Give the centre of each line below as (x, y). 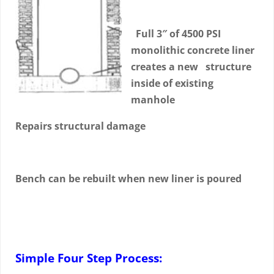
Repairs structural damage (80, 126)
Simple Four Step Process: (89, 258)
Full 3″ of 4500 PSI (176, 34)
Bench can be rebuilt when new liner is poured (128, 179)
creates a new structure (192, 67)
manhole (153, 100)
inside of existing (172, 83)
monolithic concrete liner (193, 50)
